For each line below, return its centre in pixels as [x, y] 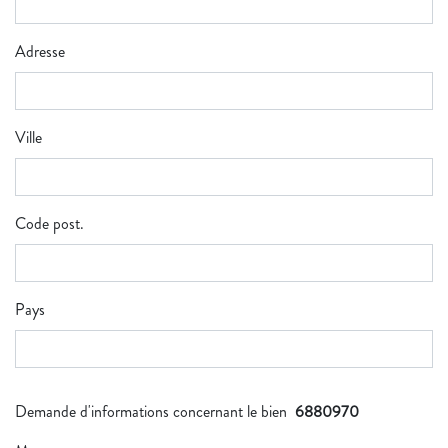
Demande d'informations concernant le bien [155, 411]
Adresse [40, 51]
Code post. [49, 223]
